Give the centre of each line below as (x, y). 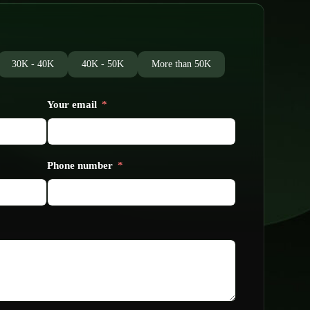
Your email (72, 104)
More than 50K (182, 64)
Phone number (80, 165)
